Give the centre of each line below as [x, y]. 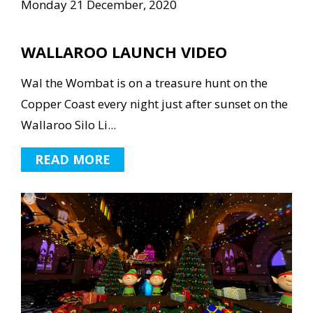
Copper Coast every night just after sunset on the [154, 103]
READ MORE [73, 159]
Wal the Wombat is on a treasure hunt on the [144, 82]
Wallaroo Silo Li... [68, 124]
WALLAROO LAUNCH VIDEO [124, 51]
